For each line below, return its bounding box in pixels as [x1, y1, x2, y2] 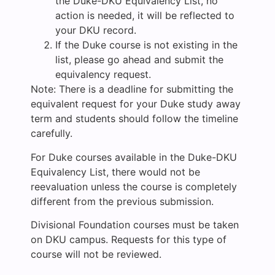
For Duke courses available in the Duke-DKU [31, 150, 237, 163]
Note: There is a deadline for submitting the [31, 83, 233, 96]
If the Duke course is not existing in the [55, 39, 238, 52]
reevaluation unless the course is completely [31, 180, 237, 193]
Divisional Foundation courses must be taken [31, 218, 239, 231]
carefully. [31, 127, 72, 140]
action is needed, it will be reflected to [55, 9, 234, 22]
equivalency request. [55, 68, 151, 81]
